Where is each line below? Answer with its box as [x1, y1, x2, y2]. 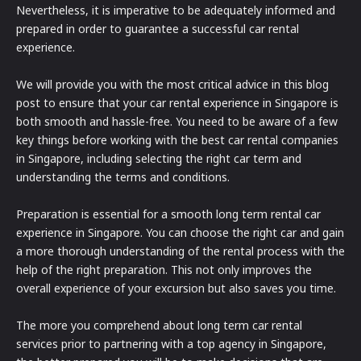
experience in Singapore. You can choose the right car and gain [16, 225, 344, 241]
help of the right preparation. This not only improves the [16, 262, 312, 278]
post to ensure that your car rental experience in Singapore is [16, 95, 338, 111]
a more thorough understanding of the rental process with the [16, 243, 345, 259]
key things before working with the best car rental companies [16, 132, 338, 148]
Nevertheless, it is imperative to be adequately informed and [16, 2, 335, 19]
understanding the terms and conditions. [16, 169, 230, 185]
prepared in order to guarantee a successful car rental [16, 21, 299, 37]
